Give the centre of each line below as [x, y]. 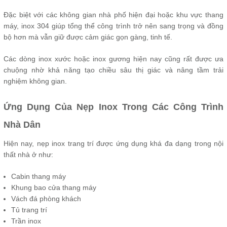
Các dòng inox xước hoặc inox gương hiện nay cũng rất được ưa [113, 59]
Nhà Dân [22, 125]
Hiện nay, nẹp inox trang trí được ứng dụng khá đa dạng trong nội [113, 143]
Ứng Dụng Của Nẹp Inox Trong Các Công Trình [113, 107]
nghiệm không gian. [35, 81]
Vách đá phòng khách [46, 199]
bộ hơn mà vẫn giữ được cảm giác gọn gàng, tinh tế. [88, 37]
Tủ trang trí [29, 210]
